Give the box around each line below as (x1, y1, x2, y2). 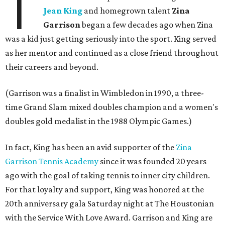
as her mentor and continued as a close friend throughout (5, 48, 218, 58)
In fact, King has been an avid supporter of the (5, 142, 174, 153)
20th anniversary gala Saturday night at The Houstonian (5, 198, 214, 209)
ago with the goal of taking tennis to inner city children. (5, 170, 210, 181)
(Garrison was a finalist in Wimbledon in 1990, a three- (5, 88, 204, 98)
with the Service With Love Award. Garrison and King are (5, 212, 212, 223)
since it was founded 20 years (98, 156, 206, 167)
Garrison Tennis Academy (5, 156, 98, 167)
